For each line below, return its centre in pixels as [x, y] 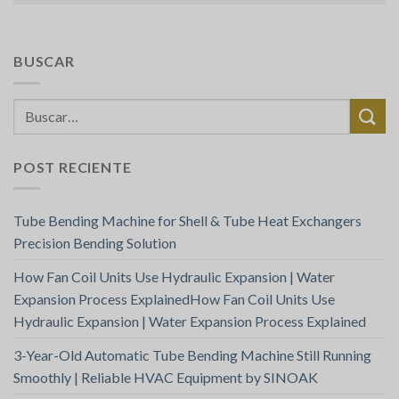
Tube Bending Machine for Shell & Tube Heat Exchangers [187, 221]
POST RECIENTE [73, 167]
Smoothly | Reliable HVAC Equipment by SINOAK [166, 378]
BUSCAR [44, 61]
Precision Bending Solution [95, 243]
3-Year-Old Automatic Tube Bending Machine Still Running [192, 355]
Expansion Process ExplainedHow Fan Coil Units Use [174, 299]
